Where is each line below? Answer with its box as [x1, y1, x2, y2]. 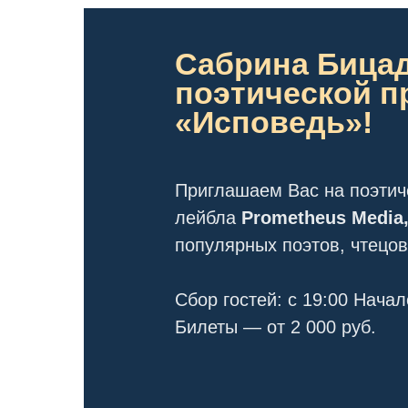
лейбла [175, 208, 241, 228]
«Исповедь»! [175, 105, 372, 139]
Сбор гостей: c [175, 290, 302, 310]
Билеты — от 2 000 [175, 317, 336, 337]
